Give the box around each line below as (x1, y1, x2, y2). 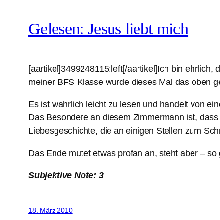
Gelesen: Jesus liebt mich (28, 19, 189, 38)
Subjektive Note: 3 (28, 169, 104, 180)
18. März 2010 (28, 206, 73, 215)
